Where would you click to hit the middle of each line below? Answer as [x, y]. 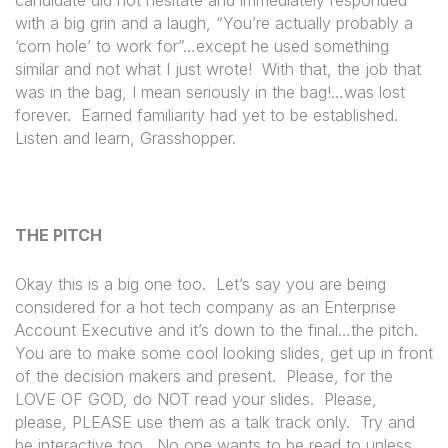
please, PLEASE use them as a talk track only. [182, 421]
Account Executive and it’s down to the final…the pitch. [216, 329]
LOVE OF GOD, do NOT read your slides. [164, 398]
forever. [43, 114]
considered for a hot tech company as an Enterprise [205, 306]
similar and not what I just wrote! [133, 68]
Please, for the [339, 375]
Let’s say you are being [301, 283]
